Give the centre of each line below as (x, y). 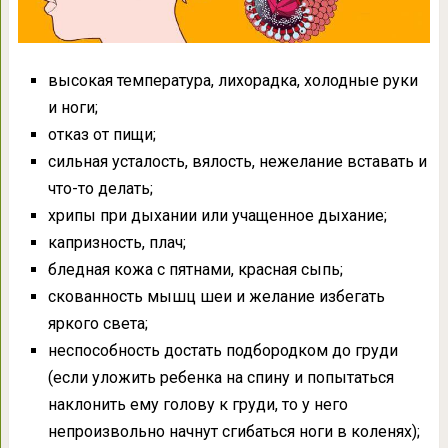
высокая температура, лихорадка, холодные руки (232, 81)
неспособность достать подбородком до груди (222, 351)
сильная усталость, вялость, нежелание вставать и (237, 162)
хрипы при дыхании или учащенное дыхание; (217, 216)
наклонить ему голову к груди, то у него (197, 405)
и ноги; (72, 108)
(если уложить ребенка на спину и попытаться (220, 378)
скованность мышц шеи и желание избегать (216, 297)
